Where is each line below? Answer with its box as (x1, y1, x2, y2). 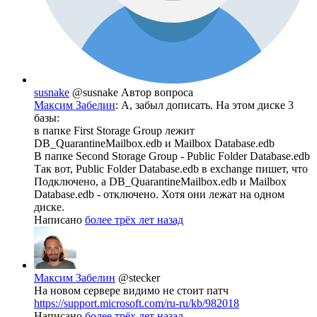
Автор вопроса (121, 86, 193, 99)
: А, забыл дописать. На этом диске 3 (115, 99, 294, 112)
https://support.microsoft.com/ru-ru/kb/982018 (34, 297, 239, 310)
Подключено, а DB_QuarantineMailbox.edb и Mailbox (34, 175, 287, 188)
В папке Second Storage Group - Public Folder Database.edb (34, 150, 310, 163)
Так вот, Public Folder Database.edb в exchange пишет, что (34, 163, 308, 175)
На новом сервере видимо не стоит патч (34, 284, 229, 297)
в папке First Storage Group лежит (34, 125, 195, 137)
